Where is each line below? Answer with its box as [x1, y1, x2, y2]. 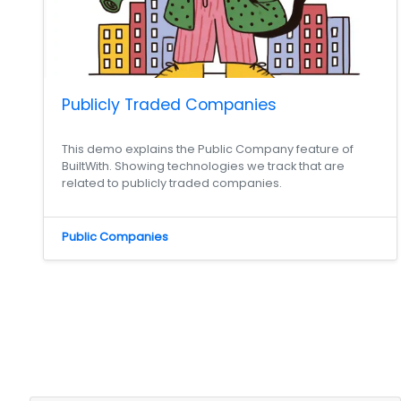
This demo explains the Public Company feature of [62, 141, 354, 157]
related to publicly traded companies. [62, 175, 282, 191]
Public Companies [62, 228, 168, 244]
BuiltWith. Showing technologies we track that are [62, 158, 345, 174]
